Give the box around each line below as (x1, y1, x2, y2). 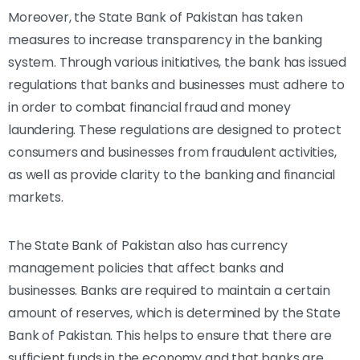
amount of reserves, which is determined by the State (8, 303, 341, 322)
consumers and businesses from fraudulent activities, (8, 142, 337, 162)
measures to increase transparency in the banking (8, 30, 323, 49)
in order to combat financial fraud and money (8, 97, 291, 117)
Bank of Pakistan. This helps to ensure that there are (8, 325, 332, 345)
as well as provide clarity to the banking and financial (8, 165, 336, 184)
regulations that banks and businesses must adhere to (8, 75, 345, 94)
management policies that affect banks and (8, 258, 284, 277)
